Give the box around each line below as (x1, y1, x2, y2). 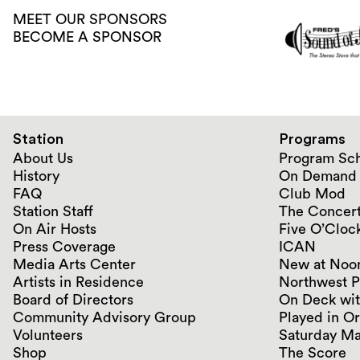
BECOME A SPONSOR (13, 29, 162, 44)
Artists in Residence (13, 274, 144, 289)
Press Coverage (13, 239, 116, 254)
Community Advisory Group (13, 309, 196, 325)
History (13, 168, 59, 183)
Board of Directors (13, 292, 133, 307)
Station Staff (13, 203, 93, 219)
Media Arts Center (13, 256, 136, 272)
